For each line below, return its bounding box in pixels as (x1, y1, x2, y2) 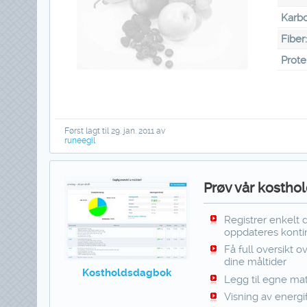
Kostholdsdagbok (82, 267, 172, 280)
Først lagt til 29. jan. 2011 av (64, 125, 165, 136)
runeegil (64, 135, 95, 145)
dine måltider (224, 256, 287, 269)
